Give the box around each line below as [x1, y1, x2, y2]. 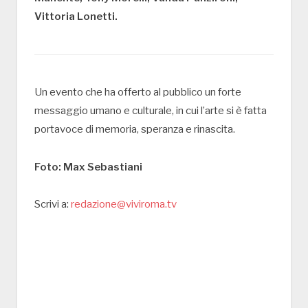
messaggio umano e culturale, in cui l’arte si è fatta [34, 104, 267, 117]
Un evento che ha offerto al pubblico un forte [34, 85, 241, 98]
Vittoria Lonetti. [34, 10, 118, 23]
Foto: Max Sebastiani [34, 160, 142, 173]
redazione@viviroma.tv [71, 198, 177, 211]
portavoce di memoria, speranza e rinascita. [34, 122, 235, 135]
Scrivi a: [34, 198, 71, 211]
